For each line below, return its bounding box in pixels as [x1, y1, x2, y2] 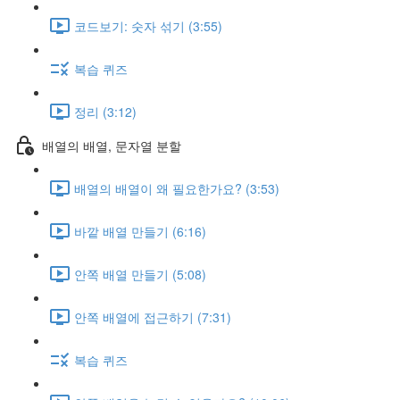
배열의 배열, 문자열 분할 [42, 136, 181, 154]
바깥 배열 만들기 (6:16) [74, 221, 206, 240]
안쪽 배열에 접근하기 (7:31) [74, 307, 231, 326]
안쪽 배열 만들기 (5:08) [74, 264, 206, 283]
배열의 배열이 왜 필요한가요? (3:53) [74, 179, 279, 197]
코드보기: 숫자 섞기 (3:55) [74, 16, 222, 35]
